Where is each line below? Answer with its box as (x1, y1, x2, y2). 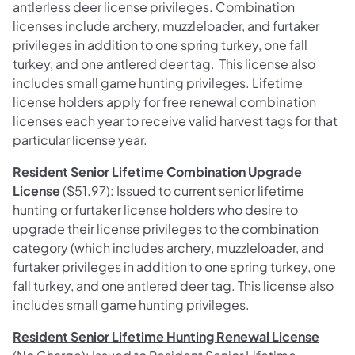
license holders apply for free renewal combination (13, 94, 316, 111)
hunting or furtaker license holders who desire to (13, 201, 298, 219)
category (13, 239, 68, 257)
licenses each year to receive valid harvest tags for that (13, 113, 338, 130)
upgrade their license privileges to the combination (13, 220, 319, 238)
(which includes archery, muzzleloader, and (71, 239, 324, 257)
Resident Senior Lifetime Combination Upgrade (13, 163, 302, 181)
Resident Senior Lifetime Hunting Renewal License (13, 328, 319, 345)
